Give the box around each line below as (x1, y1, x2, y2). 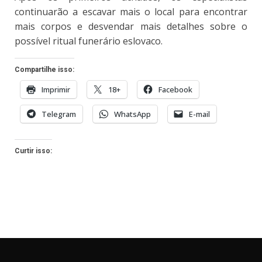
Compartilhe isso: (15, 65, 74, 74)
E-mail (189, 109, 210, 120)
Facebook (158, 84, 192, 95)
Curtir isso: (15, 147, 52, 156)
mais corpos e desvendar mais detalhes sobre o (15, 20, 247, 33)
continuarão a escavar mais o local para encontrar (15, 5, 247, 19)
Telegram (42, 109, 76, 120)
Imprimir (42, 84, 70, 95)
